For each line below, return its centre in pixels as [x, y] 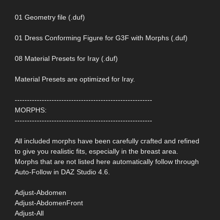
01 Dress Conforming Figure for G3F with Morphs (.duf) [101, 38]
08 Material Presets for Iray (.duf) [66, 59]
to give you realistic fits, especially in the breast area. [96, 151]
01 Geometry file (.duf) [50, 17]
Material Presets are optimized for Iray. [75, 79]
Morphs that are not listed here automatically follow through [107, 162]
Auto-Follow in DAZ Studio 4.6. [62, 172]
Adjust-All [29, 213]
